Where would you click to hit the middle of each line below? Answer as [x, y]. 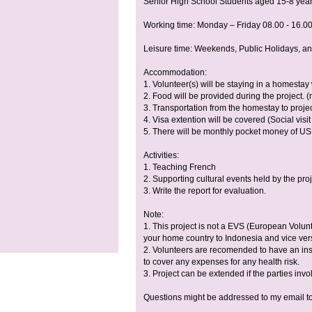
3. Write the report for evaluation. [205, 191]
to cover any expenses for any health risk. [221, 262]
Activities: [161, 156]
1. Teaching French [180, 167]
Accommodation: [175, 73]
